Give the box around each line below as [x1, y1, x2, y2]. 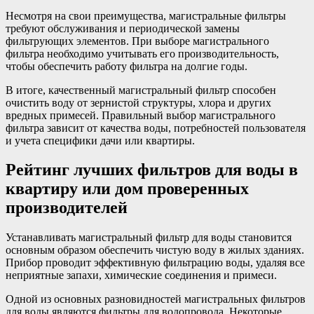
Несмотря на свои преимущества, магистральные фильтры [6, 9, 286, 22]
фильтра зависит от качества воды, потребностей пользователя [6, 121, 306, 134]
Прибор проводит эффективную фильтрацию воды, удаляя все [6, 257, 305, 269]
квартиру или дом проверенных [6, 179, 249, 198]
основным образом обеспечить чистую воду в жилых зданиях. [6, 244, 304, 257]
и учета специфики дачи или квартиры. [6, 134, 195, 146]
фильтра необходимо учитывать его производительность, [6, 47, 279, 60]
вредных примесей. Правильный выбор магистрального [6, 109, 275, 121]
